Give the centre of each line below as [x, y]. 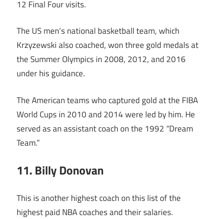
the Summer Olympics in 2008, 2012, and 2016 [101, 59]
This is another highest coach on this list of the [99, 198]
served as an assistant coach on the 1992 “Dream [105, 128]
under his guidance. [51, 74]
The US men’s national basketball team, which [98, 31]
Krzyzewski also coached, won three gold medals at [108, 45]
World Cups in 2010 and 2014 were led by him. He [106, 114]
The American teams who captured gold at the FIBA [107, 100]
